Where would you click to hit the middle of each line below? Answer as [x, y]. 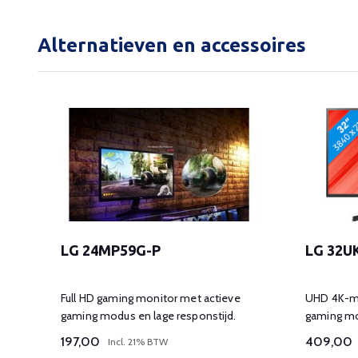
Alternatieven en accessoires [172, 45]
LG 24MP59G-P [111, 251]
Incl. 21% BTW [138, 341]
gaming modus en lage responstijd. [149, 316]
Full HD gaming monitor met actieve [151, 298]
